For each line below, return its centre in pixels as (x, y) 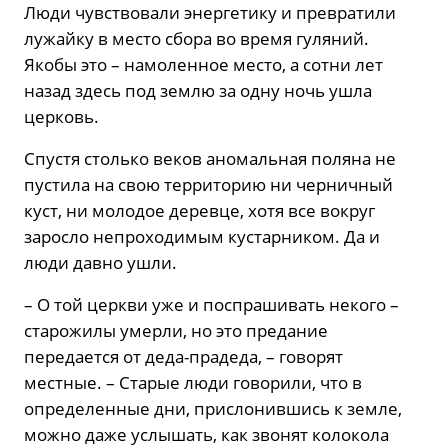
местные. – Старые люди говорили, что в (193, 382)
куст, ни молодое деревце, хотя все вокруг (199, 210)
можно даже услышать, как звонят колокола (206, 434)
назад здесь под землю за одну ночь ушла (198, 90)
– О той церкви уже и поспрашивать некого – (211, 304)
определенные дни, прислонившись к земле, (213, 408)
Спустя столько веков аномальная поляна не (210, 158)
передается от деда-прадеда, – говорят (183, 356)
